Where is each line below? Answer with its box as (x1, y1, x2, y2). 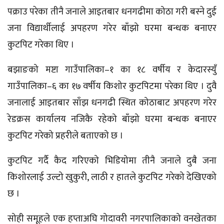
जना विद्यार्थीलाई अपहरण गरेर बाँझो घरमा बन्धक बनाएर (7, 20, 216, 36)
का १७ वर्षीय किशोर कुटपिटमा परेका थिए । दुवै (56, 78, 216, 94)
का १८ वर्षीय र (113, 61, 188, 77)
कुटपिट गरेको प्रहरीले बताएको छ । (7, 127, 123, 143)
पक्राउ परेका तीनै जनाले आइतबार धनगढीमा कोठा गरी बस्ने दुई (7, 3, 216, 19)
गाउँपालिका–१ (65, 61, 114, 77)
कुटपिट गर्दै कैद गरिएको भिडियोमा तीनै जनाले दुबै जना (7, 152, 216, 168)
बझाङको (7, 61, 45, 77)
